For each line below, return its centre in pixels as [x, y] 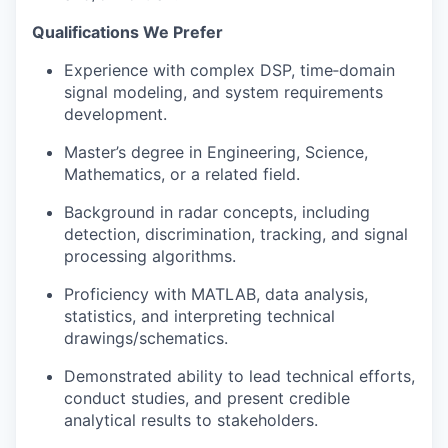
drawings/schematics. [146, 338]
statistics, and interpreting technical [199, 316]
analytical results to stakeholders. [191, 420]
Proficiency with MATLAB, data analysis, [216, 294]
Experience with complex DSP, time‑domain [229, 70]
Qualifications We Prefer [127, 32]
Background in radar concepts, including [217, 212]
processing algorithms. [150, 256]
